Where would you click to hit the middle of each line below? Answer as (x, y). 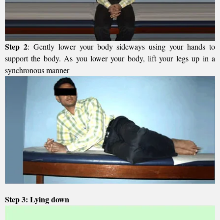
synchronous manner (37, 70)
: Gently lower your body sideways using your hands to (121, 46)
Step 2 (16, 46)
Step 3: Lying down (38, 199)
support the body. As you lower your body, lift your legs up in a (110, 58)
